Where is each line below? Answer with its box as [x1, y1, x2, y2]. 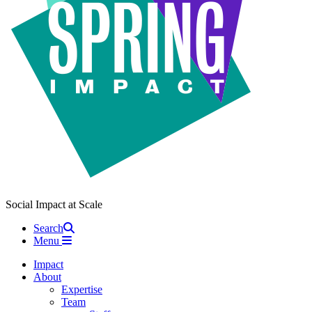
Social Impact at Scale [6, 198, 102, 210]
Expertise [61, 283, 102, 295]
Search [33, 221, 63, 234]
